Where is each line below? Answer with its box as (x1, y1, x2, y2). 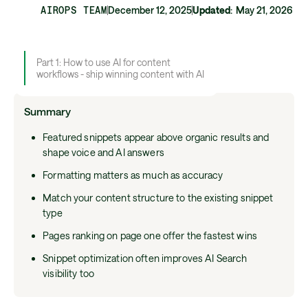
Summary (24, 104, 71, 118)
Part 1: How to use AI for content (36, 56, 170, 69)
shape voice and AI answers (43, 146, 164, 158)
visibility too (43, 267, 95, 279)
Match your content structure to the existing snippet (43, 191, 274, 203)
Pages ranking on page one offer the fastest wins (43, 229, 257, 241)
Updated (192, 4, 231, 16)
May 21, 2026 (236, 4, 294, 16)
